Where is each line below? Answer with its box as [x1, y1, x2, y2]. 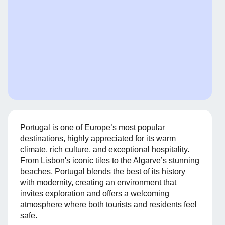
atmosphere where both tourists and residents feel [20, 200, 197, 209]
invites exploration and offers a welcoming [20, 189, 169, 198]
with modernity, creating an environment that [20, 178, 176, 187]
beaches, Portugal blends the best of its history [20, 167, 185, 176]
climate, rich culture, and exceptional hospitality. [20, 145, 189, 154]
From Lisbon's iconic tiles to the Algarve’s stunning [20, 156, 199, 165]
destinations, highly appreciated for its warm [20, 134, 176, 143]
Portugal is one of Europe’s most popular [20, 123, 165, 132]
